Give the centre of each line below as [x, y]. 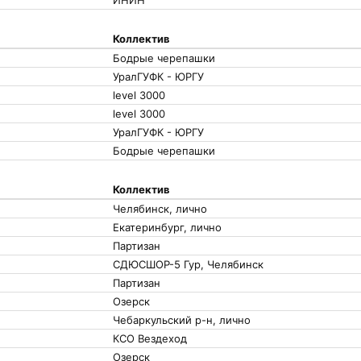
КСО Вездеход [150, 338]
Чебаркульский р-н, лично [182, 320]
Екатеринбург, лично [167, 227]
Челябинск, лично [160, 209]
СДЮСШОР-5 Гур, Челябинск [188, 264]
